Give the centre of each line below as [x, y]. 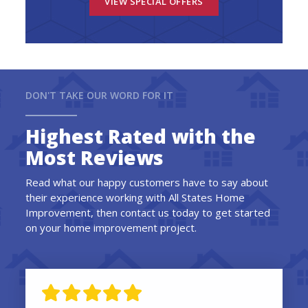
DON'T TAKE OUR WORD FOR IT [100, 95]
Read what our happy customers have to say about [147, 182]
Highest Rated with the [141, 136]
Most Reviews [95, 157]
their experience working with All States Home [135, 197]
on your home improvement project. [111, 227]
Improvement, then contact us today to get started [148, 212]
